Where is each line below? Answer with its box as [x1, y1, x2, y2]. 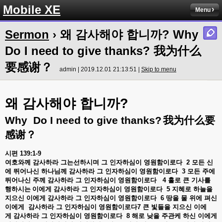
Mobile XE [3, 3, 60, 16]
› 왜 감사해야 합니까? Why [49, 28, 198, 41]
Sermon [5, 28, 49, 41]
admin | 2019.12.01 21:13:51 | [59, 66, 141, 73]
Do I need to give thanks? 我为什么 [5, 44, 201, 57]
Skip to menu [141, 66, 176, 73]
